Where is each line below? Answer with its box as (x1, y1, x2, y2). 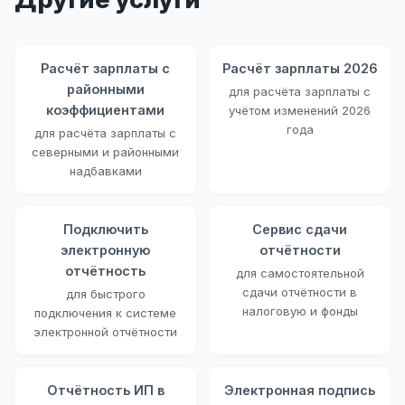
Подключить (62, 221, 148, 237)
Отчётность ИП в (46, 381, 165, 398)
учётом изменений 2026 (229, 102, 371, 118)
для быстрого (65, 286, 146, 301)
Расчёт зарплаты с (41, 60, 170, 76)
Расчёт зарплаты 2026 (221, 60, 378, 76)
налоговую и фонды (241, 303, 358, 318)
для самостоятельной (235, 265, 364, 280)
